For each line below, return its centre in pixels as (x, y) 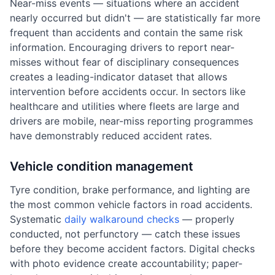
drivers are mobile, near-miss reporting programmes (131, 121)
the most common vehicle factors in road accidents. (131, 204)
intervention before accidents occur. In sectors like (128, 91)
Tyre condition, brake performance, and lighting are (130, 190)
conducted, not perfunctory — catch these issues (125, 234)
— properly (207, 219)
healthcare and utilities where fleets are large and (125, 106)
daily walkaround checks (122, 219)
